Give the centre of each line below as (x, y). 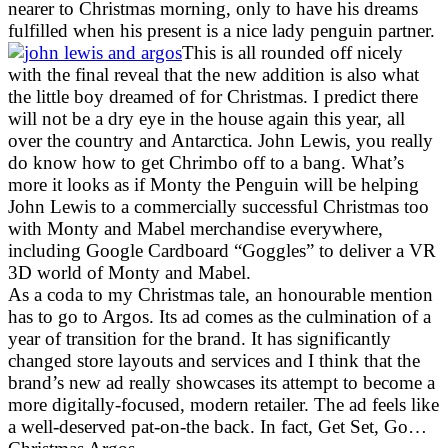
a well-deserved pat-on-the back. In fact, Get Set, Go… (217, 426)
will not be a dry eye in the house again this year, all (206, 118)
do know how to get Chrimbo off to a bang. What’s (206, 162)
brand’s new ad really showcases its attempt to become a (221, 382)
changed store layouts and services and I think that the (214, 360)
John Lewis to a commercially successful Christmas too (218, 206)
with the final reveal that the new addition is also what (213, 74)
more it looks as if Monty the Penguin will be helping (213, 184)
